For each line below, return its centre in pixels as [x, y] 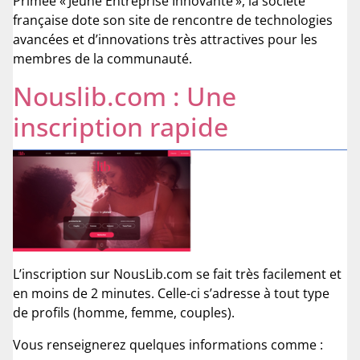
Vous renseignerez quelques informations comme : [168, 345]
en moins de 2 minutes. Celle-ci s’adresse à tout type [171, 294]
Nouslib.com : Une [125, 96]
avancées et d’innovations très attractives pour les [165, 39]
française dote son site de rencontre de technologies [173, 20]
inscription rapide [121, 126]
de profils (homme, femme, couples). [124, 313]
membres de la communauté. [102, 58]
